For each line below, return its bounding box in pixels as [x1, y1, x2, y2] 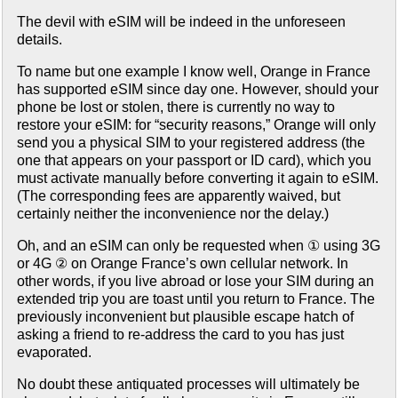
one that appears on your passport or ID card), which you [17, 153, 371, 169]
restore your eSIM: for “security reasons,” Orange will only [17, 117, 376, 133]
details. [17, 32, 62, 48]
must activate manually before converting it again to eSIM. [17, 171, 378, 187]
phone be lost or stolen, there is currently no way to [17, 99, 335, 115]
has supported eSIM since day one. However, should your [17, 82, 378, 98]
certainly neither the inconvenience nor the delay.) [17, 206, 329, 222]
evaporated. [17, 345, 92, 361]
